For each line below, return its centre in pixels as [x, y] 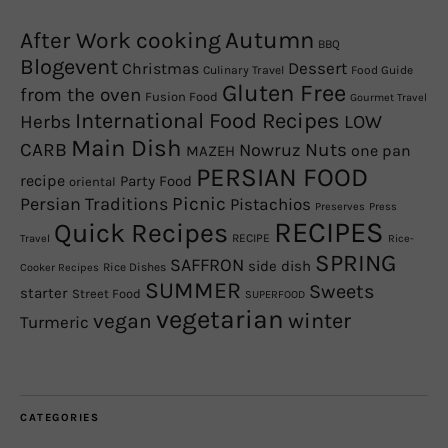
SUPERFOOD [275, 295]
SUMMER [193, 291]
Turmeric [54, 323]
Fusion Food [181, 97]
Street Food [106, 294]
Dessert [317, 69]
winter [319, 321]
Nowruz [270, 150]
